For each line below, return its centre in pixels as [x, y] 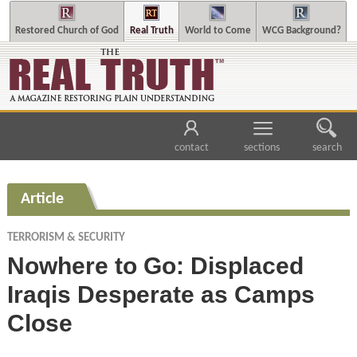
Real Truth [151, 31]
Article [42, 199]
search [327, 148]
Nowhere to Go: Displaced [155, 265]
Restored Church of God [67, 31]
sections [262, 148]
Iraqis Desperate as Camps [161, 294]
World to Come [218, 31]
